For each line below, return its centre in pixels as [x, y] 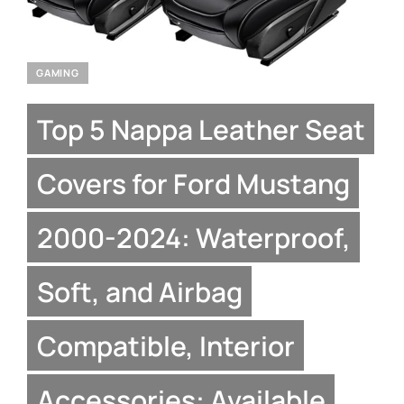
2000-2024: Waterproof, [193, 237]
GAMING [58, 73]
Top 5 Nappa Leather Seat [201, 129]
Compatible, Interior [165, 345]
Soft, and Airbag [139, 291]
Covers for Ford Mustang [193, 183]
